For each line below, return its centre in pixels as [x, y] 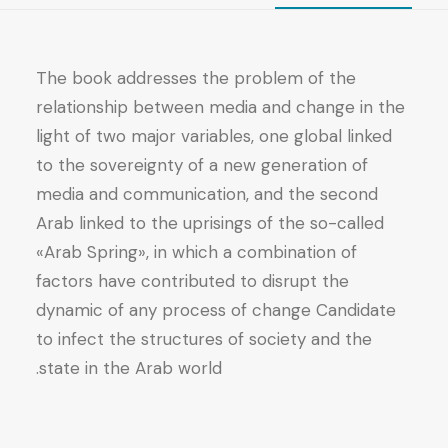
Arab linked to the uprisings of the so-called [210, 223]
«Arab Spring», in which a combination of [196, 252]
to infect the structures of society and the [204, 339]
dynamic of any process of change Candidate [216, 310]
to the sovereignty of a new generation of [202, 165]
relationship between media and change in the [220, 107]
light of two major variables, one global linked [214, 136]
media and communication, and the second [207, 194]
